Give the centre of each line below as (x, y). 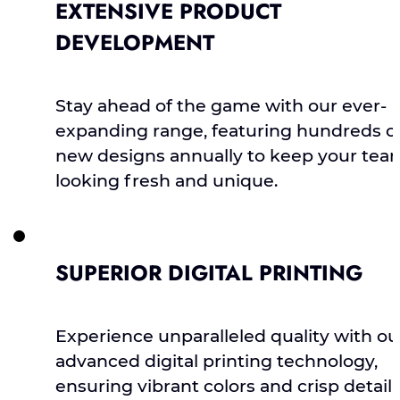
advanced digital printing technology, (217, 361)
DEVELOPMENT (135, 43)
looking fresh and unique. (167, 181)
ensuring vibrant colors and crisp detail (224, 386)
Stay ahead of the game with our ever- (221, 106)
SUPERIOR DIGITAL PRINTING (209, 272)
